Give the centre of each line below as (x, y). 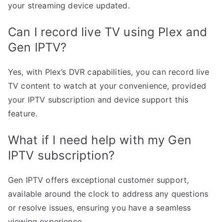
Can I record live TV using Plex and (108, 32)
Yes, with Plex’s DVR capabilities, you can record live (109, 72)
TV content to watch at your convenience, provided (107, 86)
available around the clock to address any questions (108, 194)
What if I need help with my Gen (100, 140)
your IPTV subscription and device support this (98, 100)
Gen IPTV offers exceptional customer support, (99, 180)
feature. (23, 114)
